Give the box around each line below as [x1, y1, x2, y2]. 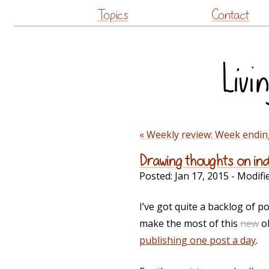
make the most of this [139, 217, 240, 231]
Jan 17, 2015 [175, 169, 229, 183]
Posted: [139, 169, 175, 183]
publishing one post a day [139, 234, 256, 247]
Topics [97, 8, 128, 22]
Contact [211, 8, 250, 22]
